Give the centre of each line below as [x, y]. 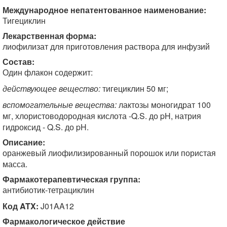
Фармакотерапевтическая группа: [71, 179]
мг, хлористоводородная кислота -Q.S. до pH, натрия [102, 116]
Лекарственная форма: [49, 36]
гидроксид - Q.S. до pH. [46, 127]
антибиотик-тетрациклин [48, 190]
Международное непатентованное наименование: [104, 10]
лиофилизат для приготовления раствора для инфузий [106, 46]
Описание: [24, 142]
